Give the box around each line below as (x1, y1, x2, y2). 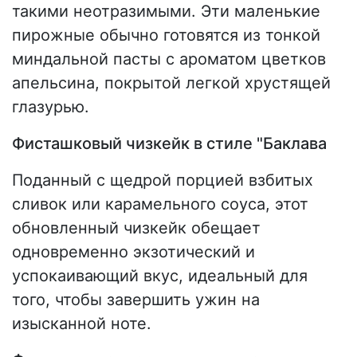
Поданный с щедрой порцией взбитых (12, 171, 313, 190)
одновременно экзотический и (12, 242, 255, 262)
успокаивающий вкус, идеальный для (12, 266, 308, 286)
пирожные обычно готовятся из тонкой (12, 25, 320, 45)
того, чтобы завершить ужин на (12, 290, 260, 310)
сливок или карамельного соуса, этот (12, 194, 308, 214)
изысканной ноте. (12, 314, 151, 334)
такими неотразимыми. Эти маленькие (12, 2, 320, 22)
